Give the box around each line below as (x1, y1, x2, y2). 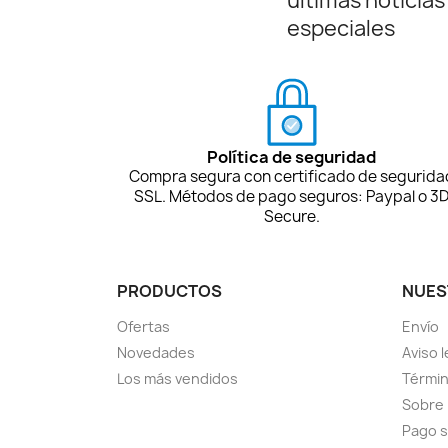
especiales (287, 13, 395, 43)
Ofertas (117, 316, 170, 336)
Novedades (117, 342, 195, 362)
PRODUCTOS (117, 279, 222, 302)
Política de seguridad (207, 145, 377, 168)
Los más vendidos (117, 368, 238, 388)
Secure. (263, 205, 320, 227)
